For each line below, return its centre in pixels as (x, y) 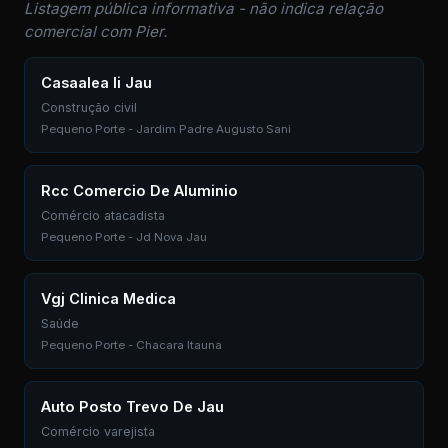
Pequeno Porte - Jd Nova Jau (124, 237)
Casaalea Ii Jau (96, 82)
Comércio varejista (98, 431)
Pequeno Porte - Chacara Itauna (131, 345)
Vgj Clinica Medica (108, 298)
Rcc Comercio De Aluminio (139, 190)
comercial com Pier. (95, 31)
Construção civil (89, 107)
